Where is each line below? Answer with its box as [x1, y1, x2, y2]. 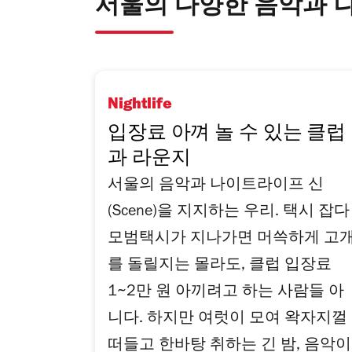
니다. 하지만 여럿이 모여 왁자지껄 [108, 312, 347, 328]
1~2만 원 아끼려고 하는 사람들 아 [108, 285, 344, 301]
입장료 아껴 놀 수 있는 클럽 [108, 125, 346, 145]
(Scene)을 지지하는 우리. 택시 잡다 [108, 205, 350, 221]
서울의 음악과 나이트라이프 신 [108, 178, 324, 194]
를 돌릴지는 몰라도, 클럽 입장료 [108, 258, 332, 274]
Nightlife [108, 98, 172, 114]
